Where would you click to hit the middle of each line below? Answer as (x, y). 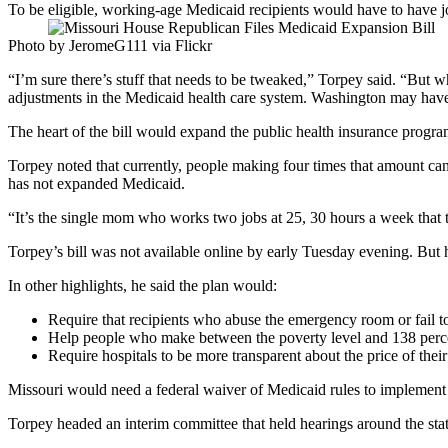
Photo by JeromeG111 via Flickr (110, 46)
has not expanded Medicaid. (96, 184)
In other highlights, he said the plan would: (142, 286)
